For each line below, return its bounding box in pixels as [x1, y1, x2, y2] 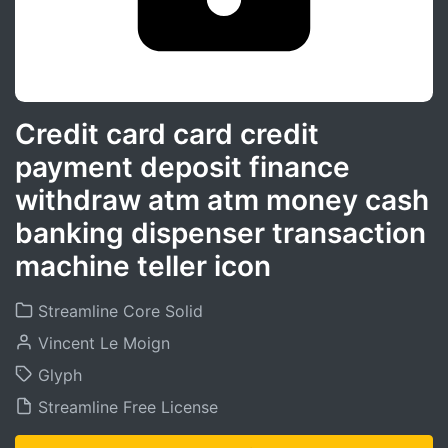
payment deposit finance [15, 150, 350, 184]
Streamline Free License [33, 397, 218, 417]
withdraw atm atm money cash [15, 183, 429, 217]
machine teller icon [15, 249, 271, 283]
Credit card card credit [15, 117, 319, 151]
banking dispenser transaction [15, 216, 426, 250]
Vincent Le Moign [33, 333, 170, 353]
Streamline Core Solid [33, 301, 203, 321]
